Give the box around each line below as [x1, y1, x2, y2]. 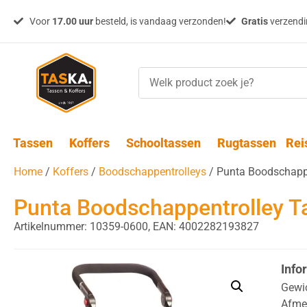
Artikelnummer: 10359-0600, [14, 220, 153, 233]
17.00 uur [51, 15, 93, 27]
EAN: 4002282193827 [153, 220, 259, 233]
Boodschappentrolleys [99, 165, 206, 178]
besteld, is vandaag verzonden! [93, 15, 226, 27]
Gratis [241, 15, 268, 27]
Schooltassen [125, 136, 201, 150]
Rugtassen [217, 136, 276, 150]
